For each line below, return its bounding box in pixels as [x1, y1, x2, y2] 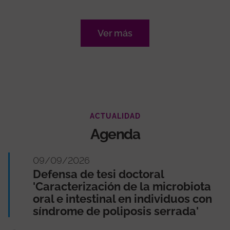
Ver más [98, 27, 132, 39]
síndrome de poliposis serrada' [33, 204, 199, 218]
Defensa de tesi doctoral [33, 167, 164, 181]
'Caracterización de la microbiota [33, 179, 211, 193]
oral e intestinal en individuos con [33, 191, 212, 205]
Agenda [90, 125, 140, 143]
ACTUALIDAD [89, 111, 141, 120]
